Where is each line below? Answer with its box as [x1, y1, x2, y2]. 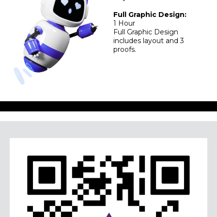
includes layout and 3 [113, 36, 184, 45]
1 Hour [113, 18, 135, 28]
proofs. [113, 45, 136, 54]
